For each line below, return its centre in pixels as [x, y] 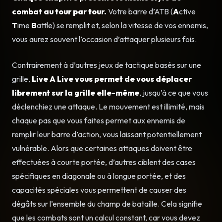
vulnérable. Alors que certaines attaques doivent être [102, 148]
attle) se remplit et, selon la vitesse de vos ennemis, [122, 25]
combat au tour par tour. [59, 11]
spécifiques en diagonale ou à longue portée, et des [99, 176]
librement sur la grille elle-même [76, 92]
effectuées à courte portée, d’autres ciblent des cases [104, 162]
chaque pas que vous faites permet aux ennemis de [99, 120]
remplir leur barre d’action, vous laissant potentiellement [107, 134]
